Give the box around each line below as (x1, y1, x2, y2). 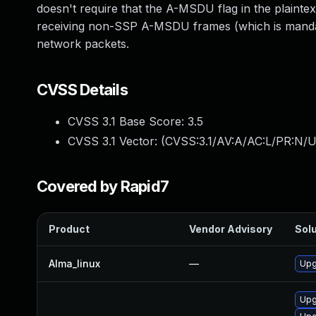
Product (49, 223, 90, 235)
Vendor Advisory (189, 223, 272, 235)
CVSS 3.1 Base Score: (68, 114, 188, 128)
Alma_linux (49, 257, 100, 269)
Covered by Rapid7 (37, 177, 169, 195)
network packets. (37, 37, 129, 51)
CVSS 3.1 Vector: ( (68, 134, 165, 148)
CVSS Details (37, 80, 128, 99)
